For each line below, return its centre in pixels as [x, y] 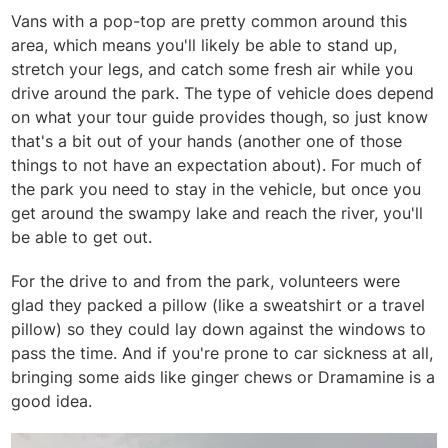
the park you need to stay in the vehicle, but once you [216, 188]
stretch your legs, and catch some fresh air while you [212, 68]
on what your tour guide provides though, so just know [220, 116]
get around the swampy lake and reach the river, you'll [217, 212]
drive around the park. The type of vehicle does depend [223, 92]
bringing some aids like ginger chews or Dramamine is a [223, 376]
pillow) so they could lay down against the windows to [219, 328]
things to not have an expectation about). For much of [217, 164]
